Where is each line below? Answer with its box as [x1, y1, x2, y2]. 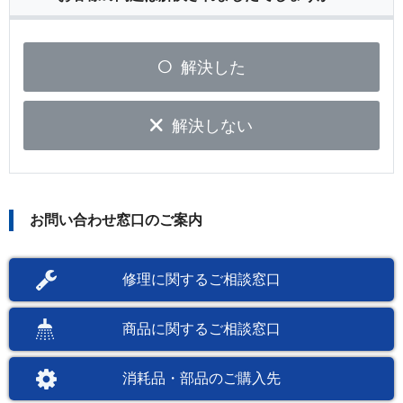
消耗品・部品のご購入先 [122, 370, 281, 386]
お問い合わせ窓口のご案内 [30, 212, 202, 228]
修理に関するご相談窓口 [122, 272, 281, 288]
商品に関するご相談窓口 [122, 320, 281, 336]
